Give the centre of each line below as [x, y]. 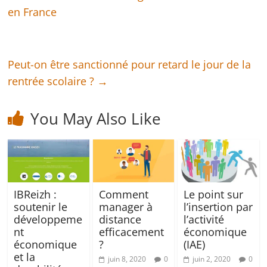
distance [120, 220]
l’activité [204, 220]
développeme [48, 220]
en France [32, 12]
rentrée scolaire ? [53, 81]
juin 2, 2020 [211, 259]
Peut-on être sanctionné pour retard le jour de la [130, 65]
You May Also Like [96, 119]
